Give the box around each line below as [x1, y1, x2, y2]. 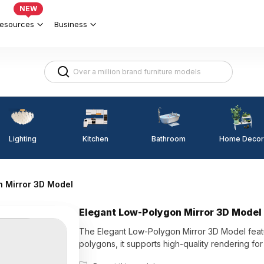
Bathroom [151, 134, 186, 143]
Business [54, 19, 87, 29]
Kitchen [82, 134, 108, 143]
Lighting [8, 134, 37, 143]
